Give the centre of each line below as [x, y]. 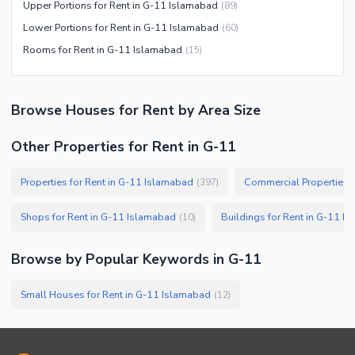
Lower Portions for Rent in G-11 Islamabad [121, 28]
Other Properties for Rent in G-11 [124, 147]
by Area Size [218, 111]
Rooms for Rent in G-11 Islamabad [103, 50]
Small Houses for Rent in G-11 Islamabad [116, 295]
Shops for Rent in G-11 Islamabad [98, 217]
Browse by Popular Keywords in [120, 260]
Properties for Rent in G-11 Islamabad [107, 182]
